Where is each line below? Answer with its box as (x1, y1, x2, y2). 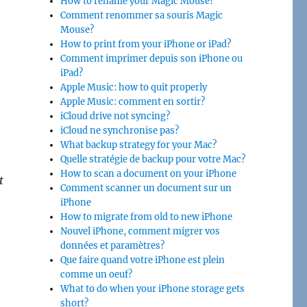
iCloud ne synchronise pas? (60, 124, 180, 136)
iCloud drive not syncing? (60, 110, 171, 122)
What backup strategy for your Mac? (60, 138, 217, 151)
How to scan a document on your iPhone (60, 167, 237, 180)
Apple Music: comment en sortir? (60, 95, 206, 108)
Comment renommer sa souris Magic (60, 9, 223, 21)
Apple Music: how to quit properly (60, 81, 208, 93)
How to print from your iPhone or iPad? (60, 38, 232, 50)
